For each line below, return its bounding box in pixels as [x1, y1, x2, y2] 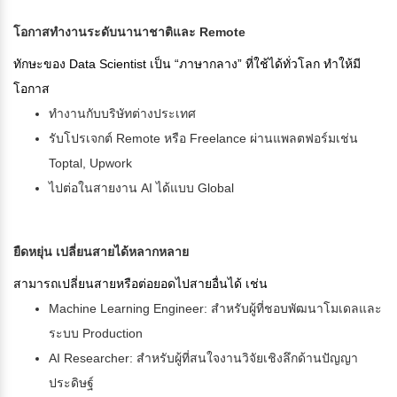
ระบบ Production [49, 326, 143, 341]
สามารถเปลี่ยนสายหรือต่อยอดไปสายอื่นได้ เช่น [13, 276, 268, 292]
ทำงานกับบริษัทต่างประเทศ [49, 106, 196, 121]
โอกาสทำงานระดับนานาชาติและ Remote [13, 25, 245, 40]
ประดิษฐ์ [49, 376, 94, 391]
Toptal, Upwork [49, 156, 132, 171]
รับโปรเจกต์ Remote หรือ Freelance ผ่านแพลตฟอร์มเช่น [49, 131, 358, 146]
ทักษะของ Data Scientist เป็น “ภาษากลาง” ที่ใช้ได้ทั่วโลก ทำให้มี [13, 57, 361, 72]
